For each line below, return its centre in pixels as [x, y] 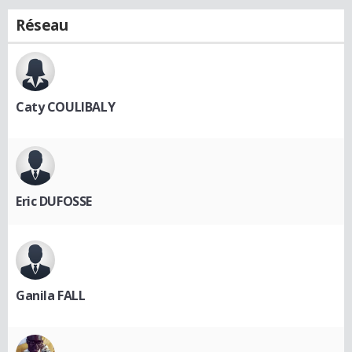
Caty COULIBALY [66, 106]
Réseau [42, 25]
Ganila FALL [51, 295]
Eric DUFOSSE [54, 201]
